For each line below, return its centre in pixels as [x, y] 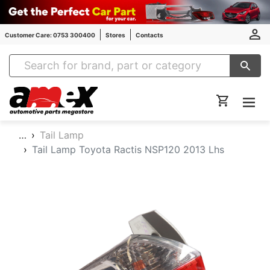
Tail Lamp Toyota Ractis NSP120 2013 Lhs [128, 149]
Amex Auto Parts [133, 93]
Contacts [149, 35]
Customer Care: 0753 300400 [50, 35]
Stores [115, 35]
